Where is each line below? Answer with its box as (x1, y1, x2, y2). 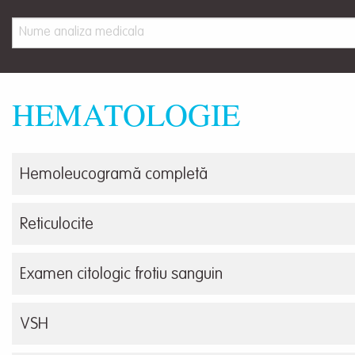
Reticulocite (20, 217, 94, 234)
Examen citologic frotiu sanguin (20, 267, 223, 284)
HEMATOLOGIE (12, 93, 240, 136)
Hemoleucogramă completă (20, 167, 208, 184)
